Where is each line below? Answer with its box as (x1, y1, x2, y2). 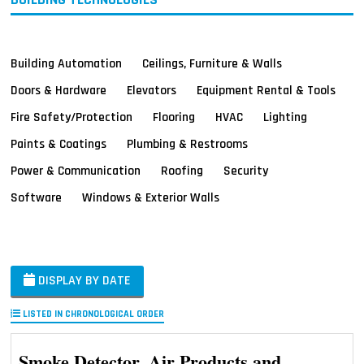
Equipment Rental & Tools (197, 81, 336, 98)
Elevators (127, 81, 177, 98)
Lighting (263, 108, 308, 125)
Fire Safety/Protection (11, 108, 133, 125)
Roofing (161, 162, 204, 179)
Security (223, 162, 269, 179)
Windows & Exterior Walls (82, 188, 220, 206)
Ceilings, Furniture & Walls (142, 54, 283, 71)
